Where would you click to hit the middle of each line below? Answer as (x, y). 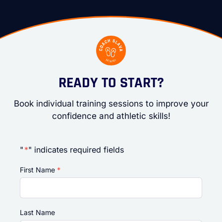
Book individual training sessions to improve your (111, 104)
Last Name (37, 212)
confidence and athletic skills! (111, 116)
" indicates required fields (76, 149)
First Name (37, 169)
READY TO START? (111, 83)
